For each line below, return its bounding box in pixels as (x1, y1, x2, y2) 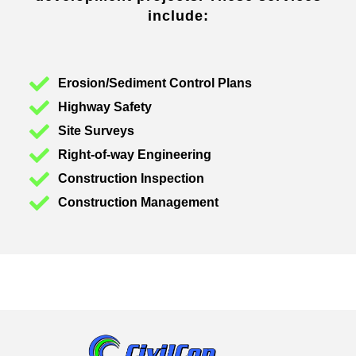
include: (147, 8, 209, 24)
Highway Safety (58, 100, 153, 114)
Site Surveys (58, 124, 135, 138)
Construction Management (58, 195, 219, 210)
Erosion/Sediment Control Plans (58, 76, 253, 91)
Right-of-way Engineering (58, 148, 212, 162)
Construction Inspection (58, 172, 205, 186)
